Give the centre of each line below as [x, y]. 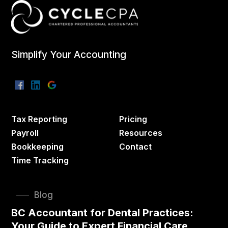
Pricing [133, 119]
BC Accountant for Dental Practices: [103, 213]
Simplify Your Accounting [69, 55]
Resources [141, 133]
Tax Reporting [39, 119]
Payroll [25, 133]
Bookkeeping [38, 147]
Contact [135, 147]
